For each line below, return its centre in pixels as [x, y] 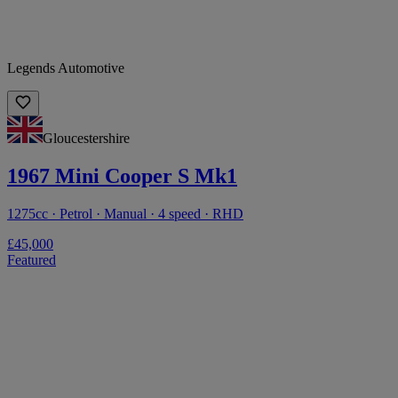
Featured [32, 260]
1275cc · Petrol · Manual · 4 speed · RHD [125, 214]
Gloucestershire [86, 139]
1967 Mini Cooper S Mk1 [122, 176]
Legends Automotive [66, 68]
